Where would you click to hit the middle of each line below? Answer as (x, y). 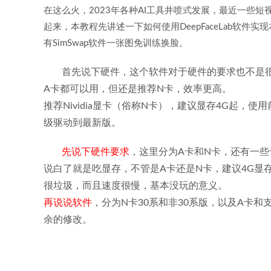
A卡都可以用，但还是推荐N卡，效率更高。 (138, 89)
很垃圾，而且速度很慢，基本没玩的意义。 (135, 186)
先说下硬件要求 (96, 152)
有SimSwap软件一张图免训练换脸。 (116, 43)
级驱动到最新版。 (82, 123)
